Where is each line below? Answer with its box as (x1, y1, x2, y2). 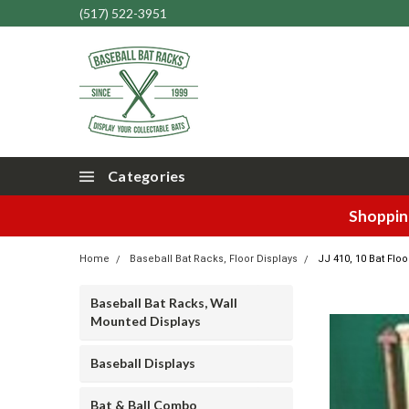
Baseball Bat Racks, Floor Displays (130, 253, 298, 265)
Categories (108, 167, 186, 184)
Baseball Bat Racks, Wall (90, 295, 237, 310)
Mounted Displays (90, 313, 201, 329)
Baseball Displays (90, 355, 195, 371)
